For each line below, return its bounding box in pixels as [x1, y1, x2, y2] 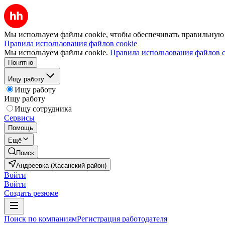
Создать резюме [4, 189, 58, 197]
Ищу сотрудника [15, 104, 72, 113]
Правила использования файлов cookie [4, 39, 137, 48]
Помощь [8, 124, 33, 132]
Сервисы [4, 114, 35, 122]
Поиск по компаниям [4, 214, 77, 223]
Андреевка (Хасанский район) [16, 162, 106, 169]
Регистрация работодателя [77, 214, 167, 223]
